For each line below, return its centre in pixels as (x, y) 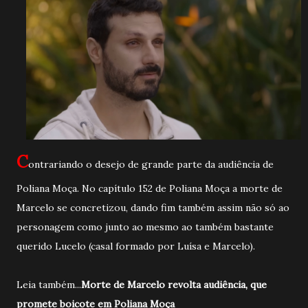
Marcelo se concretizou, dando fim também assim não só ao (153, 207)
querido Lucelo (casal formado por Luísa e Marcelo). (137, 246)
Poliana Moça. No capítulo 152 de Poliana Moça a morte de (150, 188)
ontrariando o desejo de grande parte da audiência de (151, 164)
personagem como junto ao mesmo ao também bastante (145, 227)
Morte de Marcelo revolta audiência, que (174, 284)
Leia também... (49, 284)
